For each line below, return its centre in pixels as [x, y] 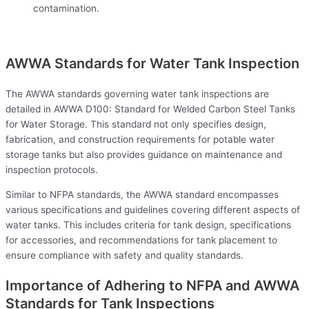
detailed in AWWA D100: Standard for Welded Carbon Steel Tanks [150, 109]
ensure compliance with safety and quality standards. [124, 255]
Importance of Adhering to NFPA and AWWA [152, 285]
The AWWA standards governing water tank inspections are [137, 94]
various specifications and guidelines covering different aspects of [153, 209]
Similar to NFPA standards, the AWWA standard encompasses [142, 194]
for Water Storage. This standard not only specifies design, [136, 124]
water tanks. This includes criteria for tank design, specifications [148, 225]
